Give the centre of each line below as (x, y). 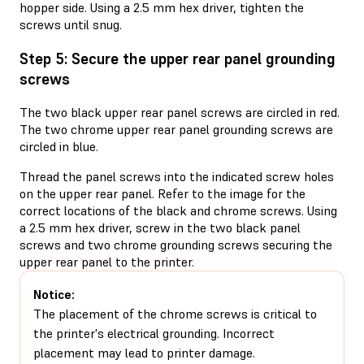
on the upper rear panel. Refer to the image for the (162, 194)
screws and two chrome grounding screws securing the (176, 245)
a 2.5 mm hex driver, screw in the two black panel (160, 228)
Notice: (54, 295)
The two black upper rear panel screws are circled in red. (180, 113)
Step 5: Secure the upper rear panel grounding (178, 58)
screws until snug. (71, 24)
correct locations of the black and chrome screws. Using (178, 211)
